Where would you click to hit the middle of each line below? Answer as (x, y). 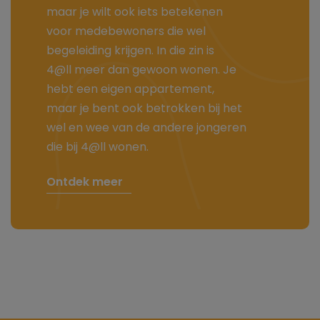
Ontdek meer (85, 182)
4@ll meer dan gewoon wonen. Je (142, 71)
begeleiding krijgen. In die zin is (131, 52)
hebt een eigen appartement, (131, 90)
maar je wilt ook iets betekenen (135, 13)
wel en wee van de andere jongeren (147, 129)
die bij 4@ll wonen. (98, 148)
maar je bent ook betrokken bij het (145, 110)
